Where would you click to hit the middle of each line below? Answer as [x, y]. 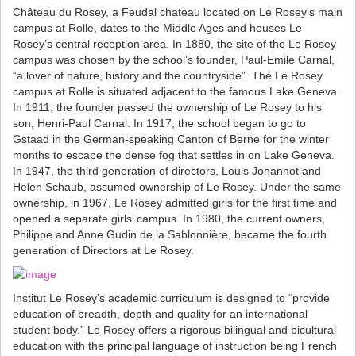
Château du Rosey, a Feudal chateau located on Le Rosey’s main [178, 12]
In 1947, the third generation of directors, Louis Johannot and [167, 171]
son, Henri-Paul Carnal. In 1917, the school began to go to [159, 124]
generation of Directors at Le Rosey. [103, 251]
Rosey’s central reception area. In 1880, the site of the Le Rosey [174, 44]
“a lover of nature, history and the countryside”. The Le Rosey [168, 76]
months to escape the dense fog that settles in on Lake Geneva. [174, 155]
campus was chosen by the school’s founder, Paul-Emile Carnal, [174, 60]
